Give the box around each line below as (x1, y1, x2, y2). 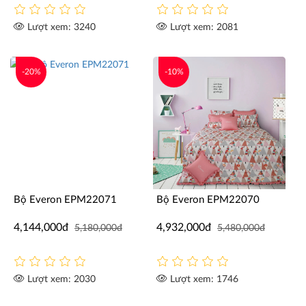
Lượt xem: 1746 (167, 275, 238, 284)
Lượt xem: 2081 (167, 23, 238, 32)
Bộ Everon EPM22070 (156, 195, 260, 205)
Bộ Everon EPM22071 (14, 195, 117, 205)
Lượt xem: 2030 (25, 275, 96, 284)
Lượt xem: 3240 (25, 23, 96, 32)
